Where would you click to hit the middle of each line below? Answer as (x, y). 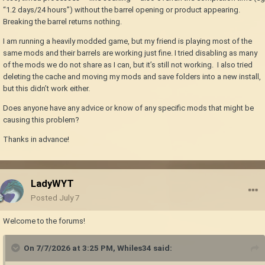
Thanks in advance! (36, 140)
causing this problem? (41, 120)
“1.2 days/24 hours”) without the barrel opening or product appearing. (122, 10)
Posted (45, 198)
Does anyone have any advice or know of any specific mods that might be (128, 108)
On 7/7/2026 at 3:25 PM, (70, 248)
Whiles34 (134, 248)
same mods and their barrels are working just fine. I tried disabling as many (130, 53)
